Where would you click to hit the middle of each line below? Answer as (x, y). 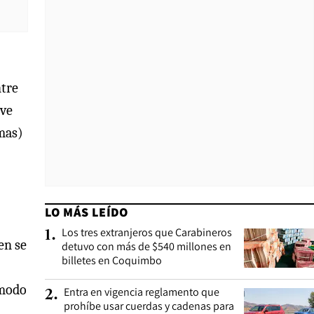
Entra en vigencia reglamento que (142, 292)
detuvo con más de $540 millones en (146, 246)
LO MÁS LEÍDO (87, 212)
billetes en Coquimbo (112, 260)
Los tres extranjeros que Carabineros (147, 232)
